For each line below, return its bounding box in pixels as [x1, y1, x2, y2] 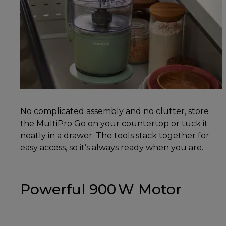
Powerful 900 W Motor [20, 181, 182, 198]
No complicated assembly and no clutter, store [20, 106, 209, 117]
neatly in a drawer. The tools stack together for [20, 131, 209, 141]
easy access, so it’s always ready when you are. [20, 143, 203, 153]
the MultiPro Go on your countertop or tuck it [20, 119, 208, 129]
